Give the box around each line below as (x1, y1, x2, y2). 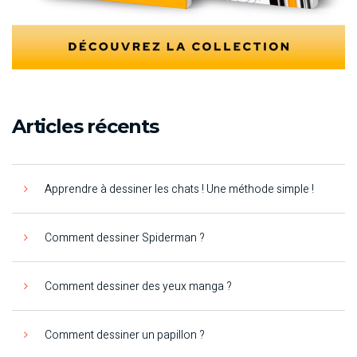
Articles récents (12, 114, 159, 138)
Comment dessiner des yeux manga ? (45, 277, 232, 295)
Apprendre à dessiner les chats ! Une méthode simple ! (45, 180, 314, 198)
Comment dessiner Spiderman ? (45, 229, 205, 246)
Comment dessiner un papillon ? (45, 326, 205, 343)
